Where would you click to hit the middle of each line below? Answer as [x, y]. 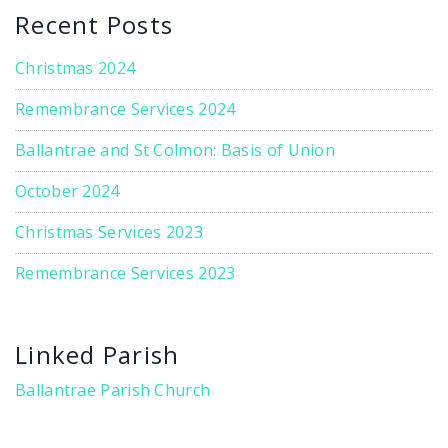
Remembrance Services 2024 [125, 108]
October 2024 [67, 190]
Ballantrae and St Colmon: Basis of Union [175, 149]
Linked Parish [97, 354]
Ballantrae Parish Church [113, 389]
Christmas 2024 [75, 67]
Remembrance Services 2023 [125, 272]
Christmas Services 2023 [109, 231]
